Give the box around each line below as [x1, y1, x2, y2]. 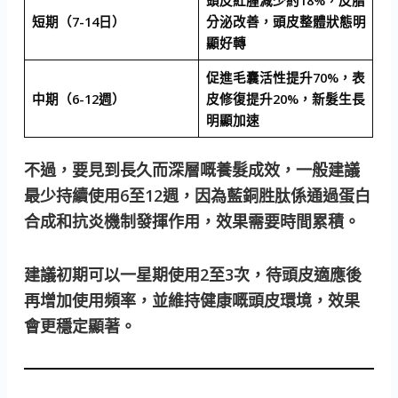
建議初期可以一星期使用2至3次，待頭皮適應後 [24, 264, 362, 286]
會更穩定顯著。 [24, 315, 137, 338]
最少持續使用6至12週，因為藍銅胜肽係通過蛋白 [24, 184, 371, 206]
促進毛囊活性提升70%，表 [205, 68, 365, 87]
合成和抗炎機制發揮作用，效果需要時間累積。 [24, 210, 361, 232]
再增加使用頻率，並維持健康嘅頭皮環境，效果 [24, 290, 361, 312]
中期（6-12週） [31, 90, 125, 108]
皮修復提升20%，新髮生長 [205, 90, 365, 108]
